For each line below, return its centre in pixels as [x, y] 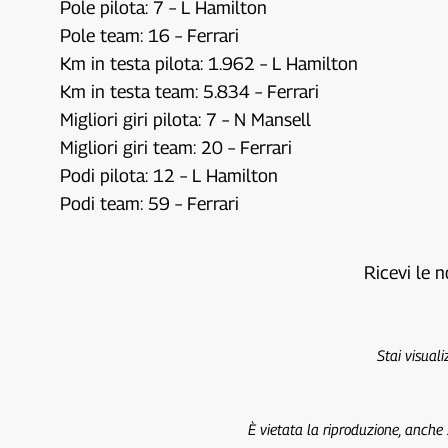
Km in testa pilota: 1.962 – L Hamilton [209, 63]
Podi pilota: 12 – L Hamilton [169, 175]
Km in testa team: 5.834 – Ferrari [190, 91]
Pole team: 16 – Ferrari [150, 35]
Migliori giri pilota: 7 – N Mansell [186, 119]
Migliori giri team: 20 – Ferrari [176, 147]
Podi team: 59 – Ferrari [150, 203]
